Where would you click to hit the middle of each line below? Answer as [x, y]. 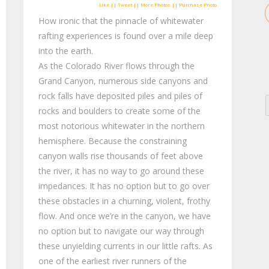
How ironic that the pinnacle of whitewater [121, 21]
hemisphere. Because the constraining [113, 141]
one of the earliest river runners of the [113, 261]
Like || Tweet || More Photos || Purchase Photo [158, 5]
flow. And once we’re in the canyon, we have [125, 216]
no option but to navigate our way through [122, 231]
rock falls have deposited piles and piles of [121, 96]
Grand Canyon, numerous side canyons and [123, 81]
